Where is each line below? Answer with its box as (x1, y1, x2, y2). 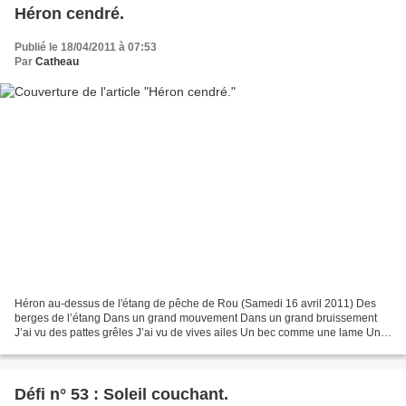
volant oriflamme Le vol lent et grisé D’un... (14, 341, 223, 354)
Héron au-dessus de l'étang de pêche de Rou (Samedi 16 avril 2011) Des (14, 297, 376, 311)
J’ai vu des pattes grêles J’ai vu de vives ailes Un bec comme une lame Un (14, 326, 381, 340)
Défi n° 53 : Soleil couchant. (14, 385, 228, 404)
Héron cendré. (14, 4, 124, 23)
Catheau (35, 54, 79, 68)
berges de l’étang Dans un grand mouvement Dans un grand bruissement (14, 312, 377, 325)
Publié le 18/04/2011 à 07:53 (14, 40, 157, 53)
